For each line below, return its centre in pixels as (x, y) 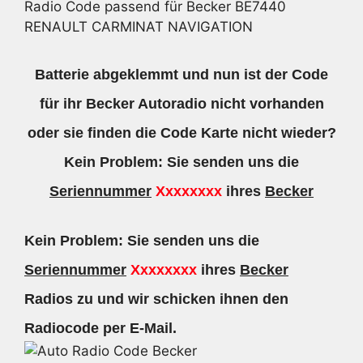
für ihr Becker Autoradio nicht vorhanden (181, 103)
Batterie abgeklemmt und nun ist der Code (181, 74)
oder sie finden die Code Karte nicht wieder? (181, 132)
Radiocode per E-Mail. (100, 328)
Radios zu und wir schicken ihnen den (156, 299)
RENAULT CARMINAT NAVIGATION (139, 27)
